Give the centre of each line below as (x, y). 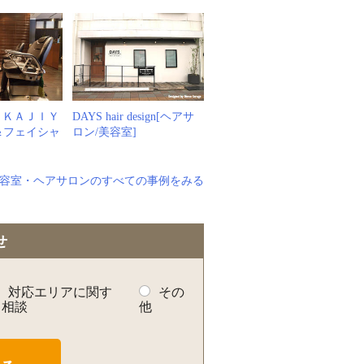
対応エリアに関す (60, 292)
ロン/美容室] (104, 132)
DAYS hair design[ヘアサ (133, 117)
